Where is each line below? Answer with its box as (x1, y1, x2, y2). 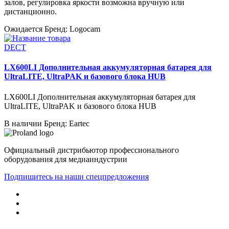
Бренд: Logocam (44, 25, 100, 33)
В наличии (4, 119, 42, 128)
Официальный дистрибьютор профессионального (4, 145, 179, 154)
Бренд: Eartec (44, 119, 89, 128)
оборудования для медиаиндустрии (4, 154, 127, 164)
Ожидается (4, 25, 42, 33)
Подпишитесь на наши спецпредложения (4, 172, 149, 181)
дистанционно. (4, 7, 57, 16)
